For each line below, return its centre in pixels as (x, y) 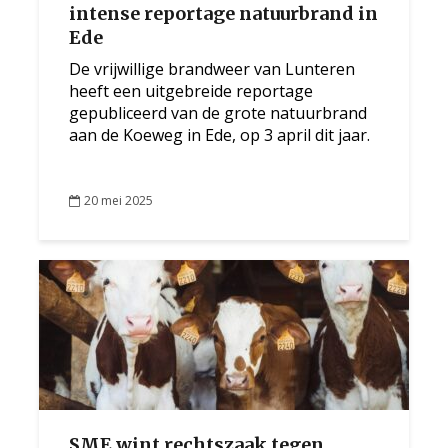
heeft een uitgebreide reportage (191, 91)
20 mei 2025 (118, 200)
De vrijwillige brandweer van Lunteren (212, 69)
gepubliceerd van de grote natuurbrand (218, 113)
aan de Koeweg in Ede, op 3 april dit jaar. (219, 135)
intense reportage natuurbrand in (223, 13)
